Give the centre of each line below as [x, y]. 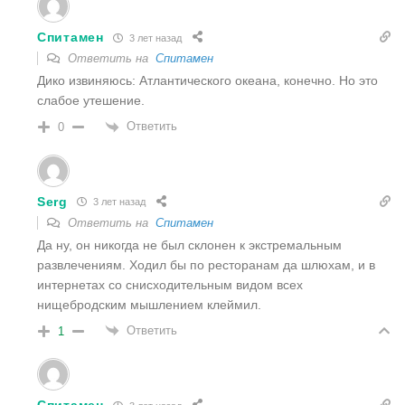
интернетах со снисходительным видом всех [170, 284]
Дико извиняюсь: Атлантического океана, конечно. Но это [207, 81]
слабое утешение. [91, 101]
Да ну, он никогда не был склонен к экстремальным [189, 245]
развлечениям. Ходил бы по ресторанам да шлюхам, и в [206, 264]
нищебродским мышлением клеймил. [149, 304]
